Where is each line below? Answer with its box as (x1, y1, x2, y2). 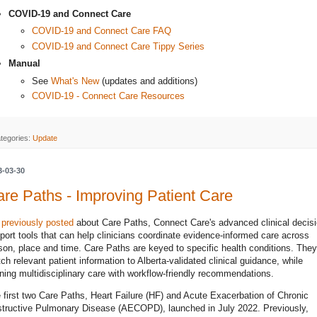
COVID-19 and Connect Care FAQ (32, 25, 171, 37)
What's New (51, 75, 99, 86)
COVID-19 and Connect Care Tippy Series (32, 40, 204, 52)
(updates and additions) (99, 75, 197, 86)
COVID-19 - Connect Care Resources (32, 91, 185, 102)
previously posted (1, 217, 74, 228)
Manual (8, 58, 40, 69)
